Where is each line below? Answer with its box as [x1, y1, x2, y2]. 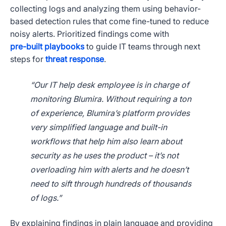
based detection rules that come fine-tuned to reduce [10, 16, 209, 27]
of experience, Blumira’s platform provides [30, 108, 190, 119]
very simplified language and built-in [30, 122, 167, 133]
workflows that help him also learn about [30, 136, 182, 147]
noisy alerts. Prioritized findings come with [10, 29, 169, 39]
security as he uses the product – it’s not [30, 150, 179, 161]
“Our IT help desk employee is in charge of [30, 80, 189, 90]
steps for [10, 54, 43, 65]
